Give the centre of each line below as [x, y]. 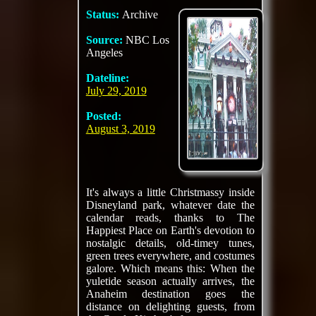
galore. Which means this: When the [170, 268]
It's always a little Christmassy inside [170, 192]
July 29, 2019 [116, 91]
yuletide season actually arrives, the [170, 281]
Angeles [104, 53]
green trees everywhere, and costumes [170, 256]
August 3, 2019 [120, 129]
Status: [104, 14]
